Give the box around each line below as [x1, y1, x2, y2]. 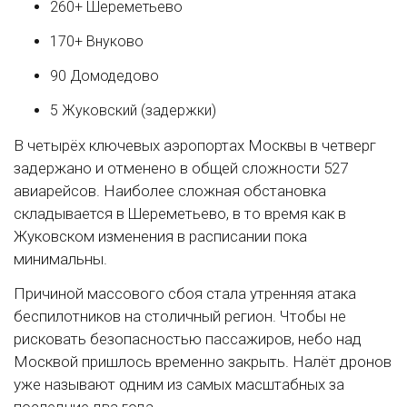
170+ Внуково [50, 33, 144, 51]
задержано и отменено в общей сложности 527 [14, 159, 348, 178]
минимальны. [14, 250, 107, 269]
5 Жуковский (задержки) [50, 102, 216, 120]
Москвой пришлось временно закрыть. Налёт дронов [14, 352, 392, 372]
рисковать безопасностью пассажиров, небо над [14, 330, 362, 349]
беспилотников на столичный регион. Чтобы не [14, 307, 346, 326]
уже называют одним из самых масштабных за [14, 375, 344, 394]
